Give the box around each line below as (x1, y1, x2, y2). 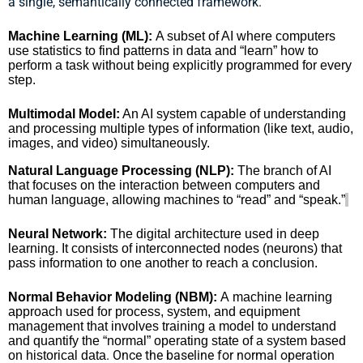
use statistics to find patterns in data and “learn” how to (8, 43, 318, 58)
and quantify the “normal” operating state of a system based (8, 333, 346, 348)
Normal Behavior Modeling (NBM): (8, 289, 220, 304)
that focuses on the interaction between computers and (8, 177, 320, 192)
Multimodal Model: (8, 106, 120, 121)
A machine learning (220, 289, 332, 304)
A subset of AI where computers (152, 28, 335, 43)
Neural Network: (8, 226, 107, 241)
